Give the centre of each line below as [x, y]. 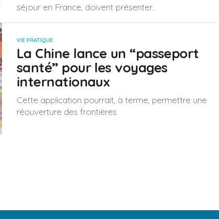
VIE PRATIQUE [35, 40]
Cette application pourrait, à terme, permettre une [112, 100]
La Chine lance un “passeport [108, 53]
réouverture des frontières [67, 111]
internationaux [63, 82]
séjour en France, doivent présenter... [86, 7]
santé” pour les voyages [92, 67]
